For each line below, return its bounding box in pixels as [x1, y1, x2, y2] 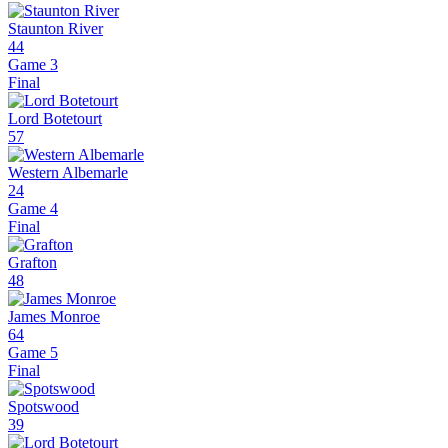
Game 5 [8, 344, 58, 362]
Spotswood [8, 398, 79, 416]
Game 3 [8, 56, 58, 74]
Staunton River [8, 20, 103, 38]
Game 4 [8, 200, 58, 218]
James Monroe [8, 308, 100, 326]
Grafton [8, 254, 57, 272]
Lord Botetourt [8, 110, 102, 128]
